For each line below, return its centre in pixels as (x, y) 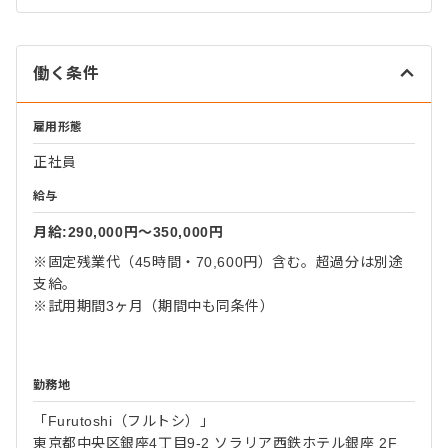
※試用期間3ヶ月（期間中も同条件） (154, 305)
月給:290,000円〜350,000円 (128, 231)
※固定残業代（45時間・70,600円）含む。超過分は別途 (218, 261)
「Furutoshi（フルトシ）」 (124, 420)
